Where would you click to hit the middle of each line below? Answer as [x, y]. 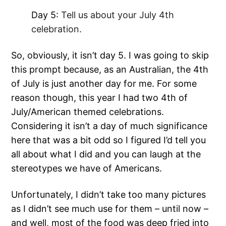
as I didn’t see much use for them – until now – [110, 209]
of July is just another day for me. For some [104, 84]
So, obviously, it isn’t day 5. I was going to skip [110, 55]
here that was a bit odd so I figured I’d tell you [109, 140]
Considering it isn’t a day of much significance [109, 126]
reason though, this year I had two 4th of [100, 98]
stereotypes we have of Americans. [87, 168]
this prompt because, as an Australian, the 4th [110, 70]
